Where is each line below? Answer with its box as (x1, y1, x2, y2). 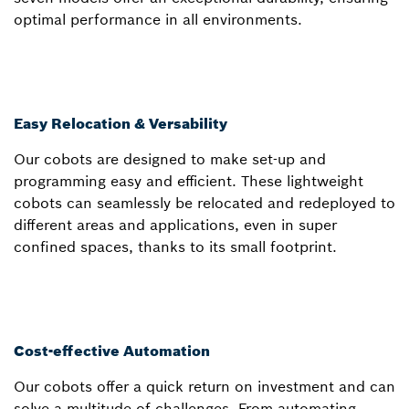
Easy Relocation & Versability (14, 113, 227, 132)
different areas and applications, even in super (14, 215, 337, 234)
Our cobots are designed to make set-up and (14, 149, 326, 168)
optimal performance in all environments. (14, 9, 302, 28)
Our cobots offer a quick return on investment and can (14, 376, 395, 395)
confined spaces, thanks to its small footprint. (14, 236, 337, 256)
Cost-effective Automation (14, 341, 210, 360)
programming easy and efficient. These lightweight (14, 171, 363, 190)
